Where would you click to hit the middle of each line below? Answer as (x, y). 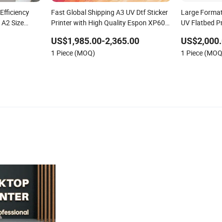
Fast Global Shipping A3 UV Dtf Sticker (109, 12)
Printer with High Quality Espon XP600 (110, 23)
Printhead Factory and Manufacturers (109, 33)
